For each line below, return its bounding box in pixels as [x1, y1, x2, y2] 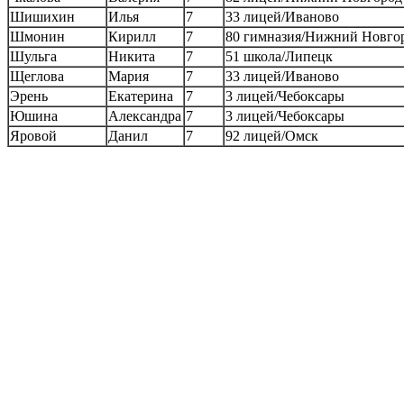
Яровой [10, 127, 57, 143]
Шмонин [10, 28, 65, 44]
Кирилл [108, 28, 156, 44]
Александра [108, 107, 181, 124]
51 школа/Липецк [225, 48, 333, 64]
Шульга [10, 48, 57, 64]
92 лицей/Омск [225, 127, 318, 143]
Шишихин [10, 8, 75, 24]
